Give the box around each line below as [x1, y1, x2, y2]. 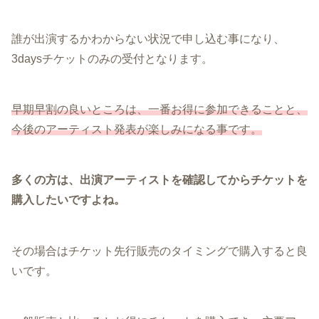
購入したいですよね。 [11, 194, 125, 206]
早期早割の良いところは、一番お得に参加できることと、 [11, 103, 308, 116]
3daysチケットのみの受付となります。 [11, 52, 213, 65]
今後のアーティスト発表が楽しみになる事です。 [11, 123, 262, 136]
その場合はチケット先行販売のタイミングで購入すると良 [11, 244, 308, 257]
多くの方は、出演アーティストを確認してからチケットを [11, 174, 308, 187]
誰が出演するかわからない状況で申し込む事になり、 [11, 32, 285, 45]
